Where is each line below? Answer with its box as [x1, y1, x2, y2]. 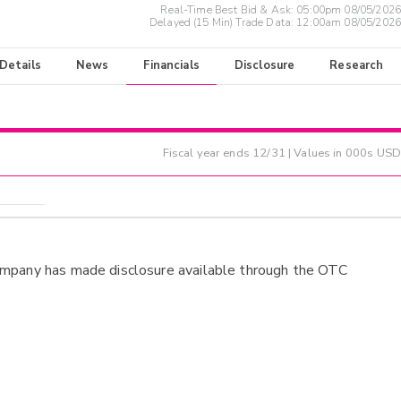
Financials [143, 57, 200, 74]
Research [329, 57, 384, 74]
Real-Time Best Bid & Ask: [160, 3, 297, 18]
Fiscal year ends [162, 145, 253, 162]
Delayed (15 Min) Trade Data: [149, 15, 297, 30]
